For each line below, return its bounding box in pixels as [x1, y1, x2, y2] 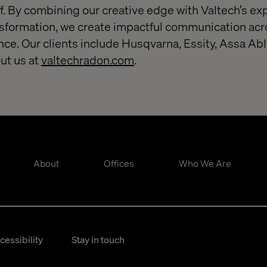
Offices [103, 157, 134, 169]
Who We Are [178, 157, 231, 169]
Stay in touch [72, 233, 125, 246]
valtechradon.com [41, 52, 134, 67]
